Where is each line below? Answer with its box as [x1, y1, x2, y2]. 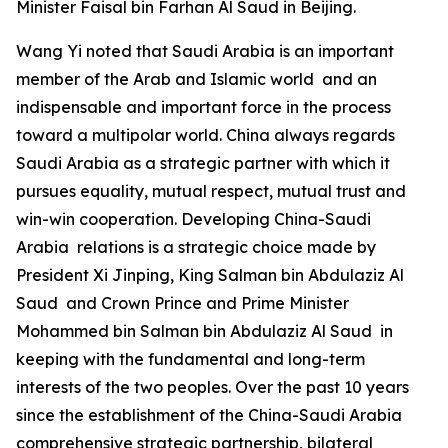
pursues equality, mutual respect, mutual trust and [16, 180, 406, 201]
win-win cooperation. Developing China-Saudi [16, 208, 371, 229]
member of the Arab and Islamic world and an [16, 68, 377, 89]
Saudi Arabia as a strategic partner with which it [16, 152, 390, 173]
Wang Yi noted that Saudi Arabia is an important [16, 40, 394, 61]
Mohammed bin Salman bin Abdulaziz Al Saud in [16, 320, 393, 341]
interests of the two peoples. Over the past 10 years [16, 376, 409, 397]
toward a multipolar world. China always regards [16, 124, 395, 145]
